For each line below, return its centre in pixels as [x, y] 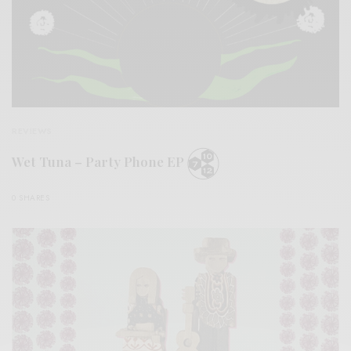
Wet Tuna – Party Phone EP [100, 162]
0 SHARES [31, 197]
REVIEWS [32, 131]
